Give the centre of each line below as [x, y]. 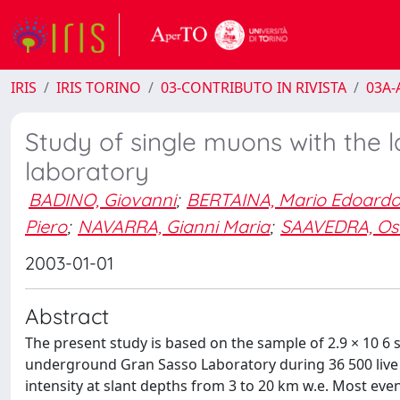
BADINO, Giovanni [102, 200]
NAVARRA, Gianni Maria [174, 226]
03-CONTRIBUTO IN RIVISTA [254, 87]
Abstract [67, 316]
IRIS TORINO [99, 87]
